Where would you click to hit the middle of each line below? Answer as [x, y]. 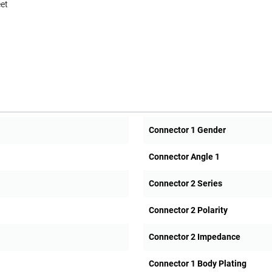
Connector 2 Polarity [188, 210]
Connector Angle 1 [184, 157]
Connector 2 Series [185, 184]
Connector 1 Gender [187, 130]
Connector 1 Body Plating [197, 264]
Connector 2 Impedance [194, 237]
